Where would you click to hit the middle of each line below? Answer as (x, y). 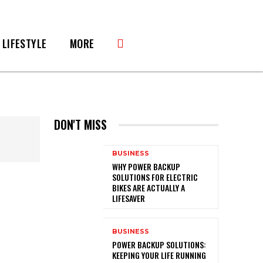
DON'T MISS (80, 124)
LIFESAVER (129, 198)
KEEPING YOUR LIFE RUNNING (159, 255)
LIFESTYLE (24, 43)
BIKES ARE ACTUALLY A (149, 188)
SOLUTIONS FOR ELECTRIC (155, 177)
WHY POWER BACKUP (146, 167)
